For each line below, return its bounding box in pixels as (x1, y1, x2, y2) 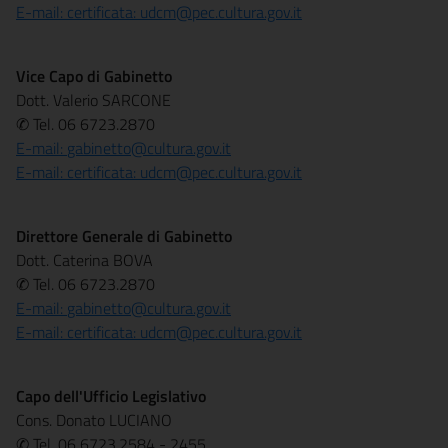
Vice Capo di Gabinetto (16, 64, 172, 88)
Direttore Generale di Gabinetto (16, 224, 232, 248)
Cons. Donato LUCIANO (16, 408, 172, 432)
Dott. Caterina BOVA (16, 248, 153, 272)
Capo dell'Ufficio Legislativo (16, 384, 206, 408)
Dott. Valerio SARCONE (16, 88, 171, 112)
